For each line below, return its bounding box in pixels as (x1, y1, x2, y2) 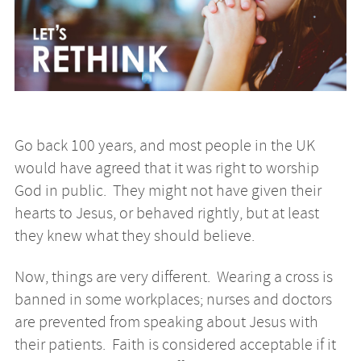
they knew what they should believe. (14, 226, 255, 247)
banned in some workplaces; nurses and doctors (14, 288, 332, 309)
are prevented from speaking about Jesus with (14, 311, 318, 332)
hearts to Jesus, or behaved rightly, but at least (14, 203, 319, 224)
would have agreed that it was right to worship (14, 158, 319, 179)
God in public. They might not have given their (14, 180, 322, 201)
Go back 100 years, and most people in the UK (14, 135, 315, 156)
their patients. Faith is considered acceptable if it (14, 334, 336, 355)
